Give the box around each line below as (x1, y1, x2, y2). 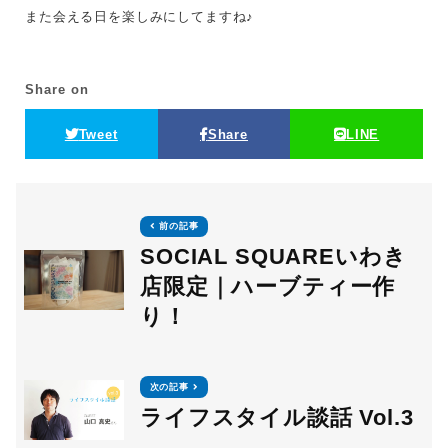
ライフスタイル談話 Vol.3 (140, 404, 414, 430)
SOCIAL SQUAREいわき (140, 244, 407, 269)
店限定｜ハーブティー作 (140, 274, 396, 299)
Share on (25, 82, 89, 98)
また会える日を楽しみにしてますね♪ (25, 9, 255, 25)
